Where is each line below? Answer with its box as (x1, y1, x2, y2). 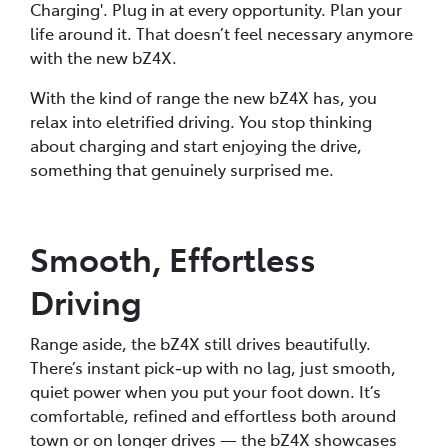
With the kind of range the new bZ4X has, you (30, 85, 377, 108)
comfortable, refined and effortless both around (30, 403, 396, 426)
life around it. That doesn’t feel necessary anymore (30, 21, 413, 44)
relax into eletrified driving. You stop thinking (30, 109, 372, 132)
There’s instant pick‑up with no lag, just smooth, (30, 355, 396, 378)
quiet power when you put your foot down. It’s (30, 379, 381, 402)
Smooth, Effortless (30, 235, 316, 280)
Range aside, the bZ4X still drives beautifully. (30, 331, 371, 354)
